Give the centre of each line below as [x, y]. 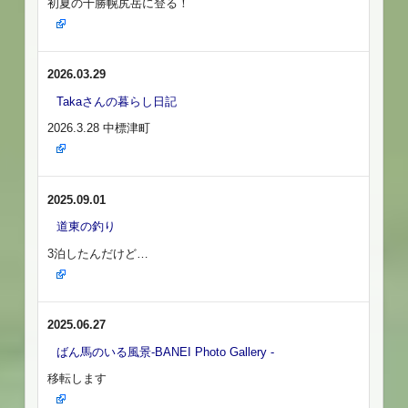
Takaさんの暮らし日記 [117, 101]
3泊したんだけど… [98, 253]
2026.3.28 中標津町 [99, 128]
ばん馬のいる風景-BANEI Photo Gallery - [166, 352]
